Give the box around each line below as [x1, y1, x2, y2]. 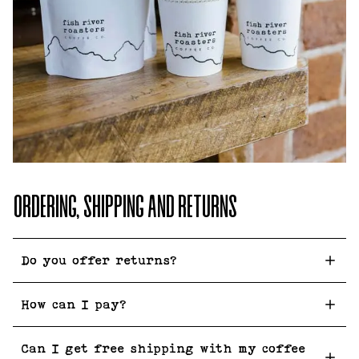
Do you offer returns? [21, 253, 177, 268]
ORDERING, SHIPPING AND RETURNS [13, 193, 236, 224]
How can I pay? [21, 297, 127, 312]
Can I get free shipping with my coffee [21, 341, 305, 356]
